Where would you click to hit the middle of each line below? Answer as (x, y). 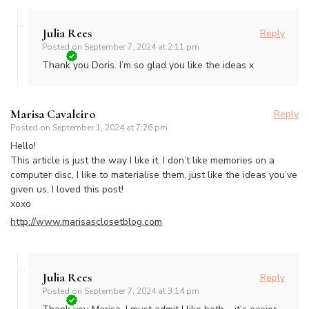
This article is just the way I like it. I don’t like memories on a (142, 161)
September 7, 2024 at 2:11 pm (142, 47)
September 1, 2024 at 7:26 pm (110, 128)
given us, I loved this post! (67, 190)
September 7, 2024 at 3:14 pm (142, 291)
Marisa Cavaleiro (53, 114)
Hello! (23, 146)
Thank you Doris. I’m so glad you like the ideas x (148, 66)
